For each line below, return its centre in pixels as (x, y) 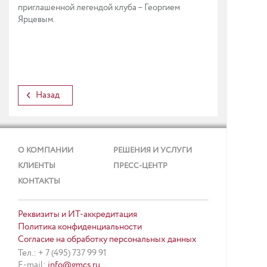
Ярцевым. (36, 20)
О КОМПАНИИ (46, 150)
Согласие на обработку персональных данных (107, 240)
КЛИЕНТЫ (37, 166)
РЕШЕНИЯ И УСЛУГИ (153, 150)
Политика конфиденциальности (80, 227)
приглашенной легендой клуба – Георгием (99, 8)
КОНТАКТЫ (39, 181)
